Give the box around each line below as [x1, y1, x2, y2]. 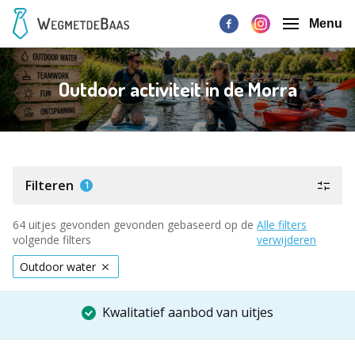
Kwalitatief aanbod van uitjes [102, 303, 273, 321]
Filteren [25, 177, 74, 194]
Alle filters [257, 217, 307, 232]
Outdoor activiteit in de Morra [58, 76, 297, 102]
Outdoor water [20, 259, 96, 274]
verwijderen [257, 232, 317, 247]
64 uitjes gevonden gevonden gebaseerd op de [13, 217, 254, 232]
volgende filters [13, 232, 91, 247]
